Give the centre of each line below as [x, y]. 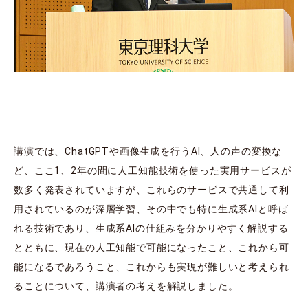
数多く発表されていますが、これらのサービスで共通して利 [152, 190]
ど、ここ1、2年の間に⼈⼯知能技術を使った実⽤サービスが [153, 171]
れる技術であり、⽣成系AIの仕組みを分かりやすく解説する [151, 229]
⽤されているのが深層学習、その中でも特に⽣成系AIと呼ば [151, 209]
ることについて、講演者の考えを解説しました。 [126, 286]
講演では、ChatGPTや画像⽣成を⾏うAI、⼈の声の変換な [148, 152]
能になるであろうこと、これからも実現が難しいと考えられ [152, 267]
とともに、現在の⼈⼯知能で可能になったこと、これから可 [152, 248]
